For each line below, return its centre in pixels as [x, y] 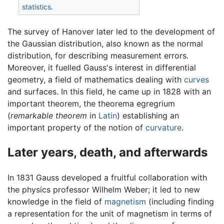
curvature [163, 128]
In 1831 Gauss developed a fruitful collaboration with [107, 177]
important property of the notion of [76, 128]
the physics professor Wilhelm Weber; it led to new [104, 189]
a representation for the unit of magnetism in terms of [110, 213]
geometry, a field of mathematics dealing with [96, 80]
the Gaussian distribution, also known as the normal [105, 44]
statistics [37, 7]
